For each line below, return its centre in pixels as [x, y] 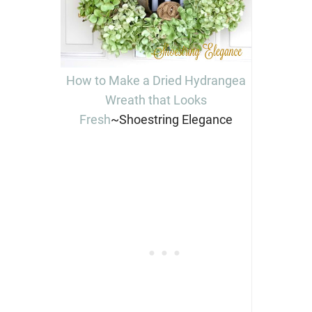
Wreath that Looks [156, 100]
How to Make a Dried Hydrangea [156, 80]
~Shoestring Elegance [171, 119]
